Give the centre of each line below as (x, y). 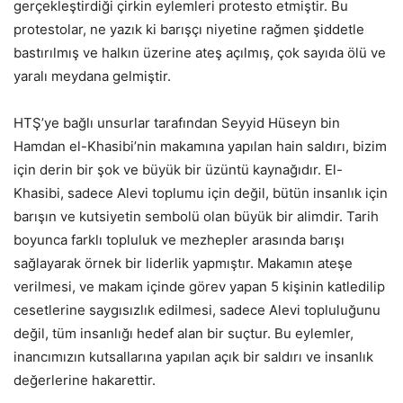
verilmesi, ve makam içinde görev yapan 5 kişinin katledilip (199, 287)
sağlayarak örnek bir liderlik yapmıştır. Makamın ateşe (183, 263)
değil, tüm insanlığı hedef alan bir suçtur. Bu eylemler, (184, 333)
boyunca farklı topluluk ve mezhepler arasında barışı (179, 240)
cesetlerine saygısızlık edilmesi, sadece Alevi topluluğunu (197, 310)
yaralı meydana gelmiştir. (92, 76)
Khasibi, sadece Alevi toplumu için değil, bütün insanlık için (201, 193)
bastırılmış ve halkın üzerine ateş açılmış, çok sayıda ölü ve (200, 53)
